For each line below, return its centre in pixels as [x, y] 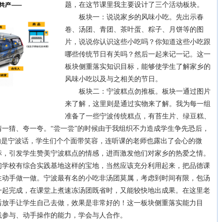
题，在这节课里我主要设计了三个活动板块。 [134, 5]
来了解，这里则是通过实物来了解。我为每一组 [138, 104]
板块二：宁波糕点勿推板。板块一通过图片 [138, 91]
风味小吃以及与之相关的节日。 [113, 79]
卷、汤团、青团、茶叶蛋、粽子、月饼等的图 [134, 29]
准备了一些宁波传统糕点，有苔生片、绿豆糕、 [138, 116]
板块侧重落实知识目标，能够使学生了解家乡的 [138, 67]
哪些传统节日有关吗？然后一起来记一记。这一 [138, 54]
